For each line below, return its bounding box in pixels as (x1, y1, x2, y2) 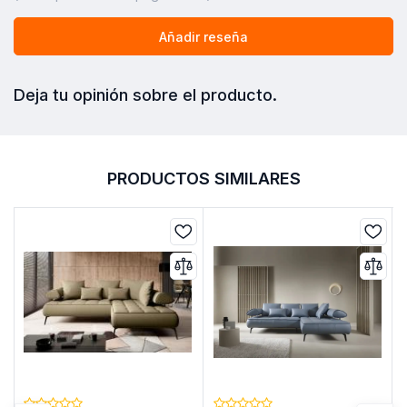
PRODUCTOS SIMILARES (106, 167, 301, 188)
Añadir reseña (159, 28, 248, 45)
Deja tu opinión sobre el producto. (14, 85, 277, 105)
